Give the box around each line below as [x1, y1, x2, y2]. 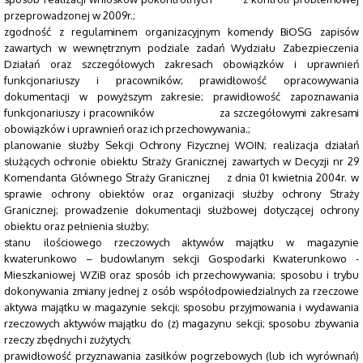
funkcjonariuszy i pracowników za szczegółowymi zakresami [4, 106, 359, 120]
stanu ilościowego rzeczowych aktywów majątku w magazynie [4, 236, 359, 250]
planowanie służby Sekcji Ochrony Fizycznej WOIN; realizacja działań [4, 139, 359, 152]
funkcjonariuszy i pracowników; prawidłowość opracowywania [4, 74, 359, 88]
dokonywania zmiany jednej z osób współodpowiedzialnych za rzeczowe [4, 284, 359, 298]
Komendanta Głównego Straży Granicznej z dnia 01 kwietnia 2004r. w [4, 171, 359, 185]
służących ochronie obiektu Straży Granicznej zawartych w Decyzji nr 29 [4, 155, 359, 169]
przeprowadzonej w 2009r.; [4, 9, 136, 23]
